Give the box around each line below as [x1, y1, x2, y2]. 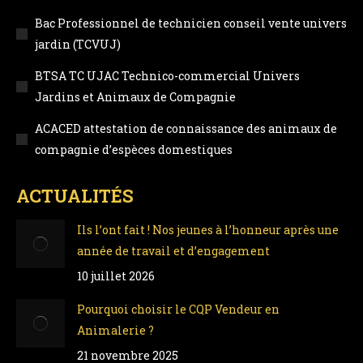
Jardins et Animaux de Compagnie [35, 89, 236, 105]
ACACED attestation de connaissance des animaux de [35, 121, 337, 136]
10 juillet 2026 [77, 268, 155, 284]
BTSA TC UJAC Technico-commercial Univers [35, 68, 300, 83]
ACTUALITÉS [16, 184, 134, 207]
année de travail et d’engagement [77, 243, 270, 258]
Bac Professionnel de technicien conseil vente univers [35, 15, 347, 31]
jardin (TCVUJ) [35, 36, 121, 52]
